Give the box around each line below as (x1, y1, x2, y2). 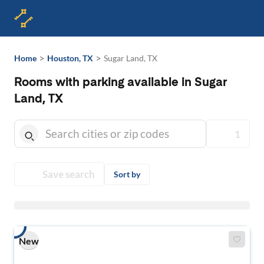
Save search (42, 168, 95, 180)
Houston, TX (47, 53, 93, 63)
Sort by (114, 169, 140, 179)
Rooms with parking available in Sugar (14, 77, 227, 89)
